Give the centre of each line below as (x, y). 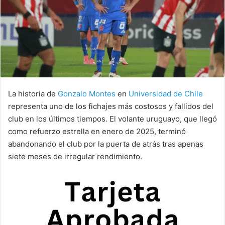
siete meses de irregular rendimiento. (75, 156)
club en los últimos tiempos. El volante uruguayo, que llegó (113, 119)
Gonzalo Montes (86, 93)
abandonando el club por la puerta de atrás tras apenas (106, 144)
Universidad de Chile (166, 93)
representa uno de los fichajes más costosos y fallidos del (111, 106)
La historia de (32, 93)
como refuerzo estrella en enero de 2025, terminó (97, 131)
